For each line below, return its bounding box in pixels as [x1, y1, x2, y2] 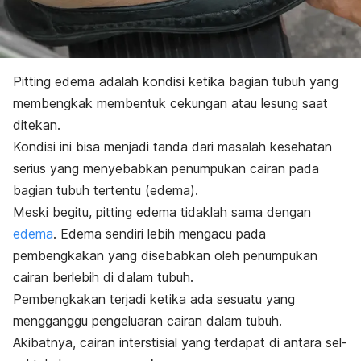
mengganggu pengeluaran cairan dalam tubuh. [13, 312, 282, 329]
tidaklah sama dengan [176, 203, 311, 220]
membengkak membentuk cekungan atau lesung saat [13, 94, 328, 111]
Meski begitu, [13, 203, 96, 220]
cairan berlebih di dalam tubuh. [13, 268, 193, 285]
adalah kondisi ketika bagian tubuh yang [95, 73, 338, 89]
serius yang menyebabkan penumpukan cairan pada [13, 160, 319, 176]
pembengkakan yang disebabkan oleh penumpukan [13, 247, 317, 263]
